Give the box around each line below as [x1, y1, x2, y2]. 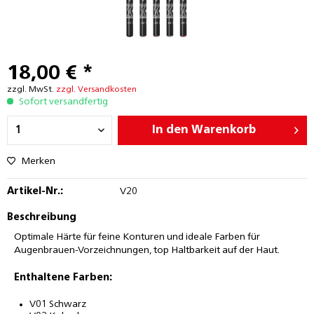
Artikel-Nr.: [7, 186, 63, 196]
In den [152, 125, 189, 136]
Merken [21, 156, 55, 166]
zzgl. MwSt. [7, 86, 56, 94]
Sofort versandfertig [17, 97, 108, 107]
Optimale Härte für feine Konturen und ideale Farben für [14, 232, 260, 242]
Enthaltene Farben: [14, 273, 112, 282]
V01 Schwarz [29, 299, 86, 309]
